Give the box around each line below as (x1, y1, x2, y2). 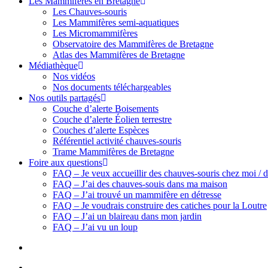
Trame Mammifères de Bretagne (53, 147, 174, 157)
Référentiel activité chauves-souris (53, 136, 181, 146)
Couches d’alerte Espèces (53, 125, 149, 135)
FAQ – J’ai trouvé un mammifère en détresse (53, 190, 221, 200)
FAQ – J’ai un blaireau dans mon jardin (53, 211, 202, 221)
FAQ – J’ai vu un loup (53, 222, 138, 232)
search (28, 242, 52, 252)
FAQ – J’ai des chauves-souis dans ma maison (53, 179, 227, 189)
